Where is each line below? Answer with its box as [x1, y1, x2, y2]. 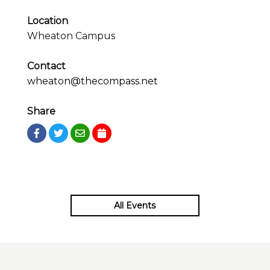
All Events [114, 200, 156, 212]
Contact [27, 60, 66, 72]
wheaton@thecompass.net [27, 75, 158, 87]
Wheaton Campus [27, 30, 115, 42]
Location [27, 15, 68, 27]
